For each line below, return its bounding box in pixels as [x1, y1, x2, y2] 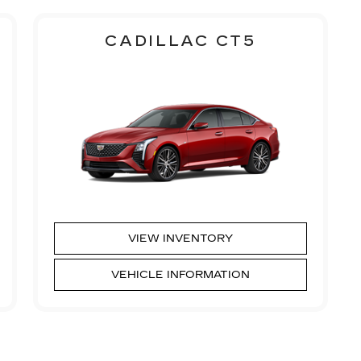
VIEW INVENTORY [127, 231, 233, 245]
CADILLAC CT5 [105, 31, 256, 50]
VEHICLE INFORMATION [110, 268, 250, 281]
